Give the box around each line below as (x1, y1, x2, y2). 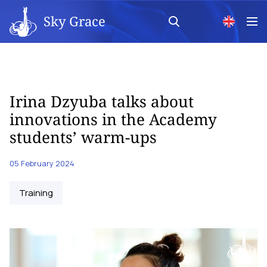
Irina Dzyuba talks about (10, 91, 194, 112)
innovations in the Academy (10, 108, 217, 130)
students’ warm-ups (10, 126, 157, 148)
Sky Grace (44, 11, 105, 30)
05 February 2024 (10, 158, 74, 169)
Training (19, 187, 53, 199)
